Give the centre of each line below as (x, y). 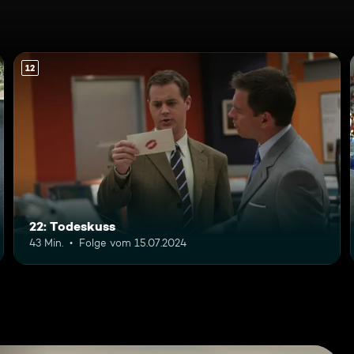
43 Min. (47, 242)
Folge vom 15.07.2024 (133, 242)
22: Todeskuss (73, 226)
